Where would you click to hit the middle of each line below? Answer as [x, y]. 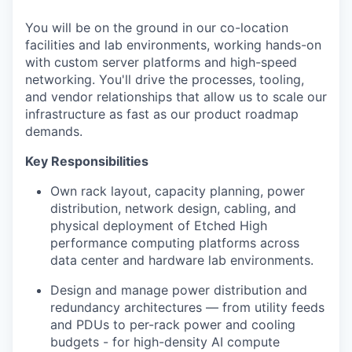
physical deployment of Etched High [159, 225]
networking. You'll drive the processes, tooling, [165, 79]
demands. [54, 131]
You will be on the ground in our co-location [157, 27]
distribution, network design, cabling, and [173, 208]
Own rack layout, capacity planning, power [178, 191]
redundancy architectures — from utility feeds [187, 307]
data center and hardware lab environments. [182, 260]
